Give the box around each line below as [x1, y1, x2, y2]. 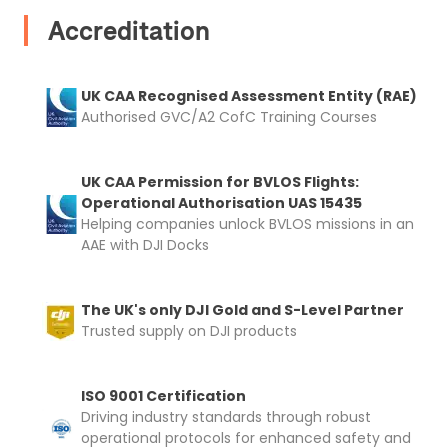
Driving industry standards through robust [81, 407, 371, 428]
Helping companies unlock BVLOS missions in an [81, 214, 414, 235]
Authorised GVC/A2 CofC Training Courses [81, 107, 377, 128]
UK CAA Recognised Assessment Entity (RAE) [81, 86, 417, 107]
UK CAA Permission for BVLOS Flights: [81, 172, 359, 193]
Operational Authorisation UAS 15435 [81, 193, 362, 214]
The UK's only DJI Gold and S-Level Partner [81, 300, 404, 321]
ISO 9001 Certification [81, 386, 246, 407]
